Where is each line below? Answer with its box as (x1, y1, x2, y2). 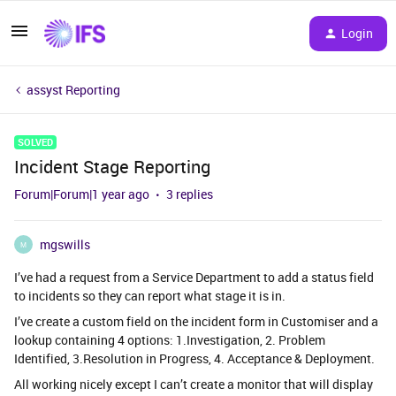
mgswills (40, 236, 90, 253)
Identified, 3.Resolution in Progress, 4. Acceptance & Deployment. (14, 350, 377, 367)
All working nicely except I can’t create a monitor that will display (14, 376, 373, 392)
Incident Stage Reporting (14, 155, 210, 179)
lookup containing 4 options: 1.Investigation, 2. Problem (14, 331, 325, 348)
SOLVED (18, 135, 53, 148)
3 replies (166, 186, 213, 202)
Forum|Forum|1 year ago (14, 186, 149, 202)
